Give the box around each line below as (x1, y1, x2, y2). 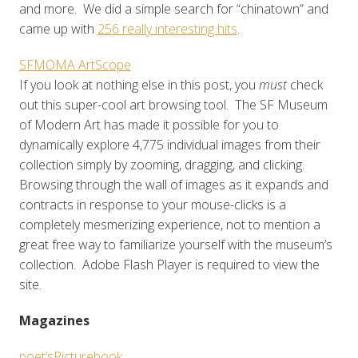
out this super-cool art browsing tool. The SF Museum (18, 96, 328, 114)
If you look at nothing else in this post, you (18, 76, 259, 94)
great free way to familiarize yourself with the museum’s (18, 236, 332, 254)
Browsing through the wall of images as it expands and (18, 176, 328, 194)
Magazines (18, 312, 89, 330)
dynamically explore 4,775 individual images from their (18, 136, 320, 154)
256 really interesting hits (97, 20, 237, 38)
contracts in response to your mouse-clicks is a (18, 196, 286, 214)
